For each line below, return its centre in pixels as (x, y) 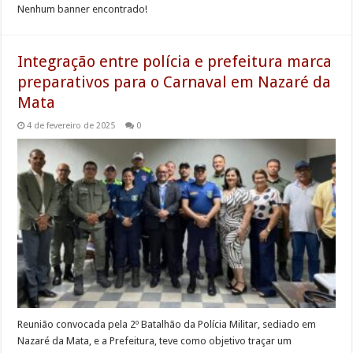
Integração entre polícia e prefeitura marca (175, 62)
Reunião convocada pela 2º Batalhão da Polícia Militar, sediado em (167, 324)
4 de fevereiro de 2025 (71, 126)
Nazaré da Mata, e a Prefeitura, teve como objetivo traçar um (155, 341)
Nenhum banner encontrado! (83, 9)
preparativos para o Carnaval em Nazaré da (175, 82)
